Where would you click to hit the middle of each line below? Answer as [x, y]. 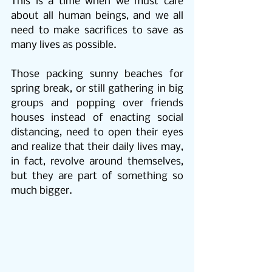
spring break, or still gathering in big [97, 89]
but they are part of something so [97, 177]
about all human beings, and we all [97, 16]
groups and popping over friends [97, 104]
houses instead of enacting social [97, 118]
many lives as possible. [64, 46]
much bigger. [42, 191]
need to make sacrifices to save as [97, 31]
